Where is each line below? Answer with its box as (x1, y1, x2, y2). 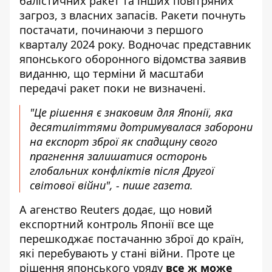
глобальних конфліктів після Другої (30, 163, 214, 178)
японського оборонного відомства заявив (19, 52, 246, 66)
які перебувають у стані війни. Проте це (19, 246, 235, 260)
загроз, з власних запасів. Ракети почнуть (19, 8, 246, 22)
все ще (174, 217, 214, 231)
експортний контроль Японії (19, 217, 174, 231)
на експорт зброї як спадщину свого (30, 134, 217, 149)
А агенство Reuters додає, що (19, 202, 178, 217)
